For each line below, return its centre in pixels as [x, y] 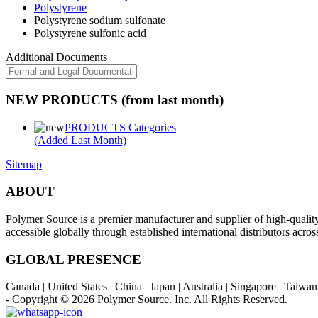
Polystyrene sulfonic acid [90, 33]
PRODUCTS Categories [120, 127]
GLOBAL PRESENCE [73, 259]
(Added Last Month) [80, 140]
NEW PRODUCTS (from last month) [115, 99]
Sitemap [24, 164]
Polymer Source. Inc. [144, 300]
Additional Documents [56, 57]
